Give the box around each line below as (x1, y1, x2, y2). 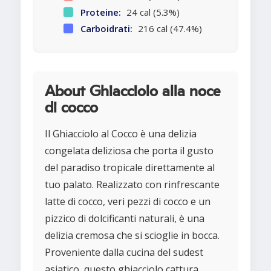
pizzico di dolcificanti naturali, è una (45, 212, 204, 226)
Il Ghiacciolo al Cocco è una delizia (45, 127, 197, 141)
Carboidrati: (80, 22, 132, 35)
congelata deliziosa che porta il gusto (45, 144, 214, 158)
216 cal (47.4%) (135, 22, 202, 35)
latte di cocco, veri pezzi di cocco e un (45, 195, 211, 209)
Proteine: (80, 6, 121, 19)
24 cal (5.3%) (123, 6, 180, 19)
